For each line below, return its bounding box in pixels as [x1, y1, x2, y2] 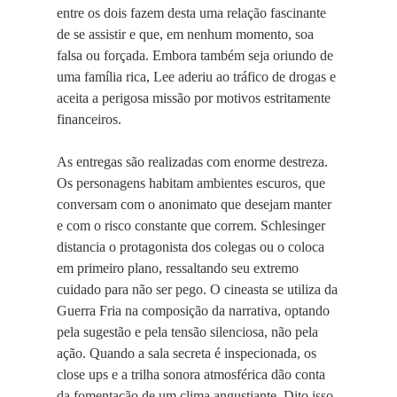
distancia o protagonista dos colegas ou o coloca [57, 239, 324, 254]
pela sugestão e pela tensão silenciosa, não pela [57, 324, 318, 339]
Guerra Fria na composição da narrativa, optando [57, 303, 330, 318]
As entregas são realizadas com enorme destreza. [57, 154, 328, 169]
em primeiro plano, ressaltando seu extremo [57, 261, 299, 276]
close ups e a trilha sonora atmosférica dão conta [57, 367, 325, 382]
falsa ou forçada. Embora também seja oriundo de [57, 48, 333, 63]
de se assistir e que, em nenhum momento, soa [57, 27, 314, 42]
